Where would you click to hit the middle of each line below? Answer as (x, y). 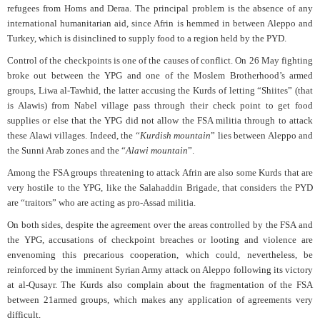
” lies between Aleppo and (262, 135)
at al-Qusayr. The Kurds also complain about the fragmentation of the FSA (160, 284)
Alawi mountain (157, 150)
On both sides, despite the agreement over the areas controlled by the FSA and (160, 224)
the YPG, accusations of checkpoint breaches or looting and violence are (160, 239)
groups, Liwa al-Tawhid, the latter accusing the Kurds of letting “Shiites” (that (160, 90)
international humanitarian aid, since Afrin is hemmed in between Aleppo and (160, 23)
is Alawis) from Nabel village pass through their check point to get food (160, 105)
